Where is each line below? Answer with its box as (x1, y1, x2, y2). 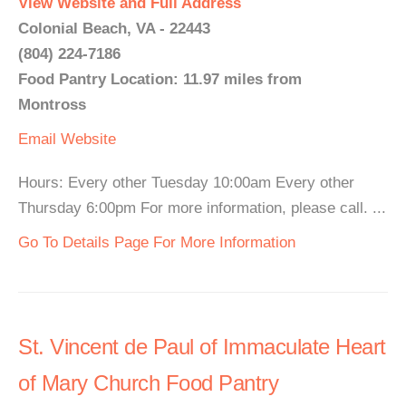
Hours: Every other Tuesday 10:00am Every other (18, 174, 354, 191)
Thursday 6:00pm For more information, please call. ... (18, 199, 386, 217)
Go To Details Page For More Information (18, 234, 295, 251)
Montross (18, 96, 86, 113)
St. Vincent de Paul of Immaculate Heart (18, 334, 386, 359)
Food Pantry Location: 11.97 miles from (18, 71, 302, 88)
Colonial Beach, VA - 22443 (18, 20, 210, 37)
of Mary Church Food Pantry (18, 371, 278, 395)
